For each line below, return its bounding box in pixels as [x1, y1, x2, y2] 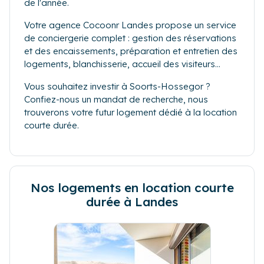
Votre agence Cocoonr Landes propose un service [24, 19, 236, 31]
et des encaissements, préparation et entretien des [24, 45, 237, 57]
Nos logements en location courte [30, 180, 234, 196]
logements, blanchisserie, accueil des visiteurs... [24, 58, 220, 70]
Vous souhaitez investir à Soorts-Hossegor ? [24, 81, 210, 93]
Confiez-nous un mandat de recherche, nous [24, 94, 208, 105]
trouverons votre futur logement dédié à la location [24, 107, 237, 118]
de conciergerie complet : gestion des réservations [24, 32, 236, 44]
